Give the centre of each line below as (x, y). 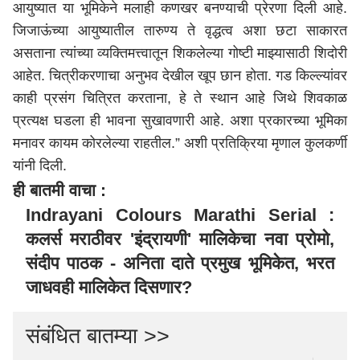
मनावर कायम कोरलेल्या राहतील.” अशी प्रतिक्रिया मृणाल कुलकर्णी (180, 143)
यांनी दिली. (40, 166)
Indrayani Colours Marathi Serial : (180, 215)
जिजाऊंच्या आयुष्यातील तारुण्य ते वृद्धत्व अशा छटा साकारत (180, 31)
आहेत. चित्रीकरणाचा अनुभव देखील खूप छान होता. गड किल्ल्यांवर (180, 76)
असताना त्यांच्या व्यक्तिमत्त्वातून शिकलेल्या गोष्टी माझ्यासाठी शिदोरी (180, 53)
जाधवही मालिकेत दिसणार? (109, 287)
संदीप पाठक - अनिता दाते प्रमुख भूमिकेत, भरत (180, 263)
